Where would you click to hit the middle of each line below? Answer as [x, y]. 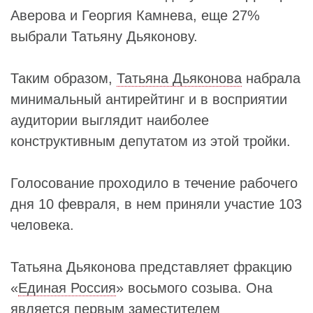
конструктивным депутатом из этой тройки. [151, 141]
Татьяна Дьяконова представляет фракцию [151, 267]
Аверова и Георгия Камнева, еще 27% [135, 15]
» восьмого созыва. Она [194, 288]
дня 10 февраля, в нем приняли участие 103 [156, 204]
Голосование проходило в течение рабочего [154, 183]
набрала [271, 78]
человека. [42, 225]
